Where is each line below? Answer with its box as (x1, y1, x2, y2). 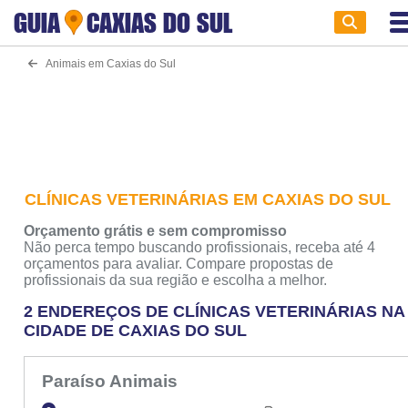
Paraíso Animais (41, 371, 182, 392)
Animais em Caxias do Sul (36, 57, 176, 69)
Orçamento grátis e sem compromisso (24, 223, 288, 239)
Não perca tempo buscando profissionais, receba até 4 (24, 240, 376, 255)
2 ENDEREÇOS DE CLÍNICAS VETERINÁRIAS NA (24, 302, 405, 321)
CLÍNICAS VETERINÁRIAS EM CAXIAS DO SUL (25, 190, 392, 209)
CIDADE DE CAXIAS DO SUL (24, 321, 248, 340)
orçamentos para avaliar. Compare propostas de (24, 256, 334, 271)
